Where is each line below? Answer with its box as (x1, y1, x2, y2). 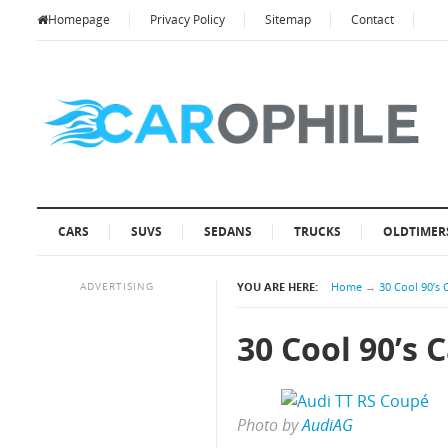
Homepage (48, 11, 110, 28)
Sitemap (265, 11, 311, 28)
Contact (351, 11, 394, 28)
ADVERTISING (80, 279, 154, 293)
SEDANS (204, 223, 252, 240)
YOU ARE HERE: (237, 279, 318, 294)
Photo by (237, 414, 302, 436)
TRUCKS (294, 223, 341, 240)
